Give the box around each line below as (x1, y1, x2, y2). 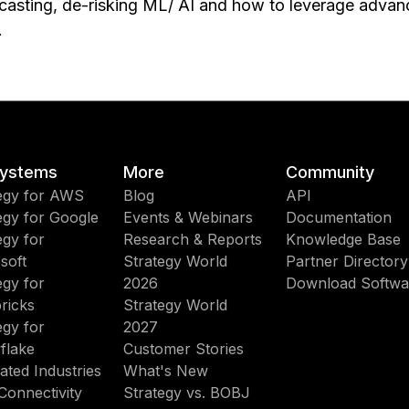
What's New (122, 362, 208, 380)
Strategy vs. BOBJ (122, 383, 250, 402)
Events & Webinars (122, 208, 253, 226)
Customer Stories (122, 340, 244, 358)
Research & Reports (122, 230, 262, 248)
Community (286, 163, 375, 182)
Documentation (286, 208, 393, 226)
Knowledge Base (286, 230, 402, 248)
